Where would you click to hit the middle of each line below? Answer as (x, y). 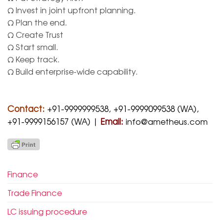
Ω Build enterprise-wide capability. (73, 71)
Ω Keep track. (34, 59)
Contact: (27, 109)
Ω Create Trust (35, 34)
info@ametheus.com (167, 122)
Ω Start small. (33, 46)
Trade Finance (35, 193)
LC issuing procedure (47, 211)
